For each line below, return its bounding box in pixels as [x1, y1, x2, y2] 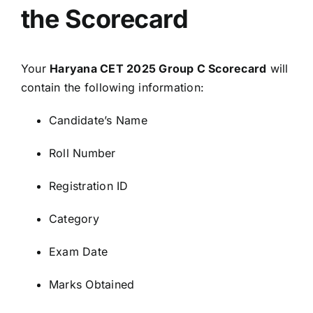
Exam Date [49, 244, 108, 259]
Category [49, 211, 99, 226]
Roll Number [49, 145, 116, 160]
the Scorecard [21, 3, 188, 34]
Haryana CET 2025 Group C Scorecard [50, 61, 267, 75]
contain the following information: [21, 80, 205, 94]
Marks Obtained [49, 277, 135, 291]
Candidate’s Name [49, 112, 147, 127]
